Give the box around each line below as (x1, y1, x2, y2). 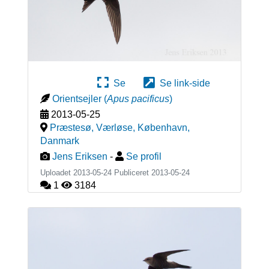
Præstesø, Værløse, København (49, 122, 187, 133)
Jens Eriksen (52, 151, 107, 162)
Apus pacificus (106, 93, 169, 104)
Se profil (125, 151, 162, 162)
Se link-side (155, 77, 210, 88)
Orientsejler (52, 93, 101, 104)
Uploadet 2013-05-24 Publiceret (40, 168, 151, 177)
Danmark (40, 135, 79, 146)
